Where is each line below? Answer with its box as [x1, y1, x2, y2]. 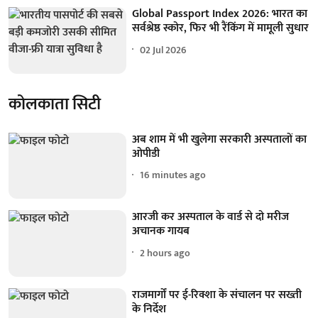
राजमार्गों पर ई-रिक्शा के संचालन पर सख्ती [132, 285, 302, 305]
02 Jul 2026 [140, 41, 187, 58]
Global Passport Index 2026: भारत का [132, 4, 308, 24]
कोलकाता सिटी [9, 89, 101, 119]
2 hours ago [140, 244, 191, 261]
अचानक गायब [132, 221, 190, 241]
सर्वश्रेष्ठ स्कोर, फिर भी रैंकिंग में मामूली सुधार [132, 18, 309, 38]
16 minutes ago [140, 167, 207, 184]
